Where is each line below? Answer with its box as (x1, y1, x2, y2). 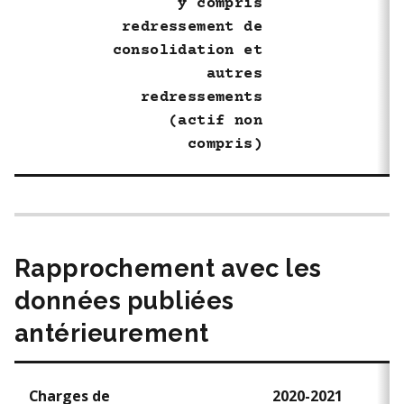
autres (206, 65, 262, 83)
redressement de (122, 18, 262, 36)
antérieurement (14, 318, 209, 347)
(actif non (168, 112, 262, 130)
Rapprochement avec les (14, 253, 322, 282)
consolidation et (112, 41, 262, 60)
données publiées (14, 286, 234, 315)
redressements (140, 88, 262, 106)
